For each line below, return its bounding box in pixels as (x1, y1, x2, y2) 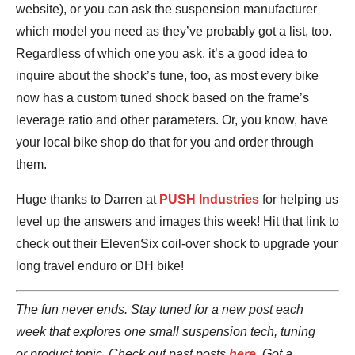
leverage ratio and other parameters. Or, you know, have (16, 113, 328, 127)
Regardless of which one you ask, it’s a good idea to (16, 46, 307, 60)
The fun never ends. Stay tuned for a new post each (16, 302, 303, 316)
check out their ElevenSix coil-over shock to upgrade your (16, 236, 338, 250)
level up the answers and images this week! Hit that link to (16, 214, 339, 228)
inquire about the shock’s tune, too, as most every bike (16, 68, 319, 82)
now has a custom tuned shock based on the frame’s (16, 90, 309, 105)
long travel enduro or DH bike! (16, 258, 184, 273)
